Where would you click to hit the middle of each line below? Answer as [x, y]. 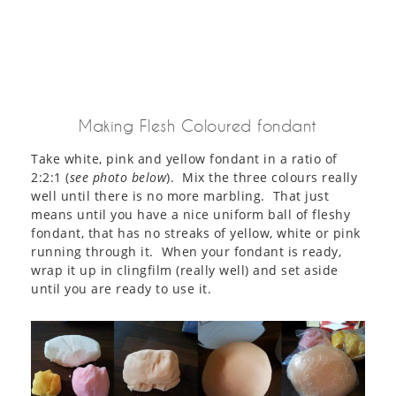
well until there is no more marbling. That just [180, 195]
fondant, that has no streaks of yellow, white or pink [196, 232]
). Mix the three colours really [262, 177]
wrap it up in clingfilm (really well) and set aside [185, 270]
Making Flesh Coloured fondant [198, 125]
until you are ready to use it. [125, 288]
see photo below [118, 177]
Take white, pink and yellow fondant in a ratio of [184, 158]
